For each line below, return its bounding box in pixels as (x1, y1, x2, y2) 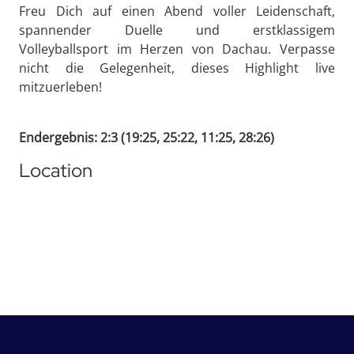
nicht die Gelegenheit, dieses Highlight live (19, 58, 335, 77)
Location (19, 157, 92, 183)
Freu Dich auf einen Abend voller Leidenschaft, (19, 2, 335, 20)
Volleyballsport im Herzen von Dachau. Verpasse (19, 40, 335, 58)
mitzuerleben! (19, 77, 102, 96)
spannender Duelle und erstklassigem (19, 21, 335, 39)
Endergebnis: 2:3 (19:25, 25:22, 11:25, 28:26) (19, 128, 274, 146)
